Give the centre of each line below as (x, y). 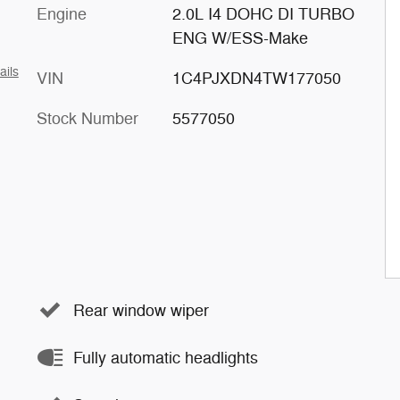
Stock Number (87, 119)
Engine (62, 14)
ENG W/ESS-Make (240, 38)
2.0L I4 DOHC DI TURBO (263, 14)
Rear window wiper (141, 310)
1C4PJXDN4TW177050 (256, 79)
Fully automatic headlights (166, 358)
